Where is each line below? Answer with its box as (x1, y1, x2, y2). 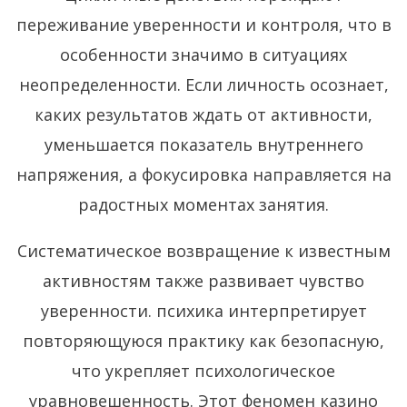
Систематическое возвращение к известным (16, 239, 391, 262)
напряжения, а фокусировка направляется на (15, 163, 392, 185)
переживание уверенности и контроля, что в (15, 13, 392, 35)
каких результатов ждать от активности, (35, 103, 372, 125)
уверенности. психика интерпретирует (40, 299, 367, 322)
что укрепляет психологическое (72, 359, 335, 382)
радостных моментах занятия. (78, 193, 329, 215)
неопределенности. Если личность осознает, (18, 73, 389, 95)
